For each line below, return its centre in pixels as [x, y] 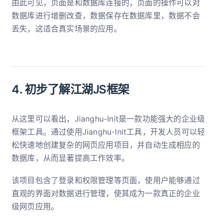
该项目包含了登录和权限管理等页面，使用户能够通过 [106, 180]
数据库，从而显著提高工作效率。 [70, 158]
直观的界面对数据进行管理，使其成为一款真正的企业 [106, 193]
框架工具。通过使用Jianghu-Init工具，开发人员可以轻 [108, 132]
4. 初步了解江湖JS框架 [70, 89]
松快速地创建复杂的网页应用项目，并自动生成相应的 [106, 145]
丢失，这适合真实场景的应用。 [67, 29]
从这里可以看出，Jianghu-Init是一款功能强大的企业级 [108, 118]
